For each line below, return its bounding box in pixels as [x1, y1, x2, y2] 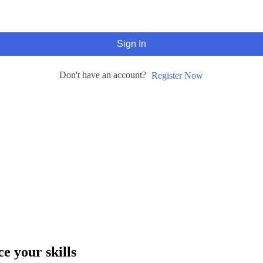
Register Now [151, 70, 203, 81]
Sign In [117, 38, 146, 49]
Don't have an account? [59, 69, 151, 80]
